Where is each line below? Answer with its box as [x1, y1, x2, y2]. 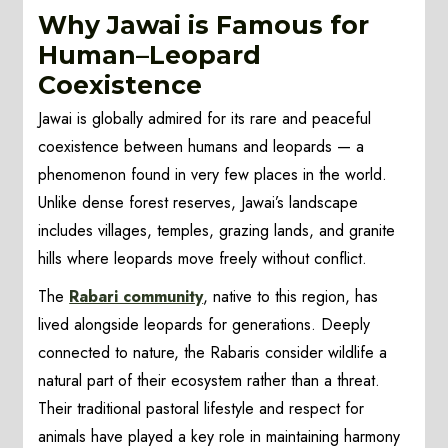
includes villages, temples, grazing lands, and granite [38, 219, 396, 243]
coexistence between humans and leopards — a [38, 135, 365, 159]
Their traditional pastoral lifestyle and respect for [38, 397, 365, 421]
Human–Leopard [38, 40, 262, 71]
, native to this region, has [203, 285, 379, 309]
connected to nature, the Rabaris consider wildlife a [38, 341, 388, 365]
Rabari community [69, 285, 204, 309]
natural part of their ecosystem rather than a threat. [38, 369, 381, 393]
